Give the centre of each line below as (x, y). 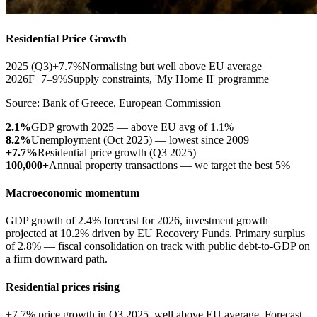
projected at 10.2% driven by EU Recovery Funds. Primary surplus (155, 234)
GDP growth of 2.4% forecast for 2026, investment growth (137, 221)
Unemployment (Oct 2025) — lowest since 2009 (140, 139)
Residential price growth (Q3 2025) (117, 152)
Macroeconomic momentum (73, 193)
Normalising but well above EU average (172, 66)
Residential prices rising (63, 287)
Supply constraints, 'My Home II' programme (168, 79)
